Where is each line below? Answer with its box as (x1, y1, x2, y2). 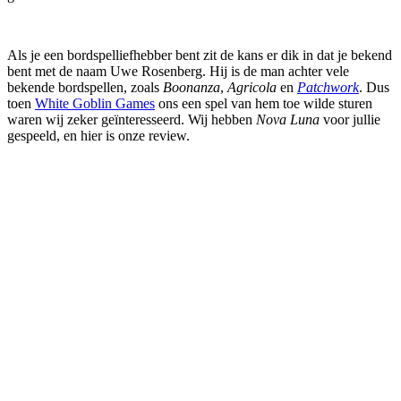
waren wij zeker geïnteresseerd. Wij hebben (7, 112, 256, 128)
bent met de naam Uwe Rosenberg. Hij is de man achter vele (7, 64, 349, 80)
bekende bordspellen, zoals (7, 80, 163, 96)
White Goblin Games (35, 96, 155, 112)
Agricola (227, 80, 277, 96)
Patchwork (297, 80, 359, 96)
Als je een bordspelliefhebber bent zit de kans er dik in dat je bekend (7, 47, 392, 64)
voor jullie (320, 112, 380, 128)
